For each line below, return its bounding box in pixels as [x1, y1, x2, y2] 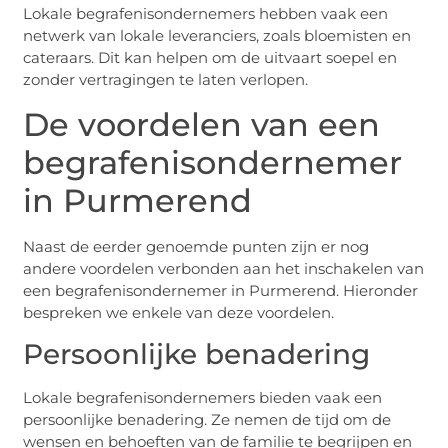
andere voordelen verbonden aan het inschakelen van [23, 258, 425, 278]
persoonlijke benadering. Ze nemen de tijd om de [23, 410, 392, 430]
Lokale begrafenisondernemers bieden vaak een [23, 388, 383, 408]
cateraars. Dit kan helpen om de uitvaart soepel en [23, 48, 398, 68]
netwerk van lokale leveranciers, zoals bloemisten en [23, 26, 412, 46]
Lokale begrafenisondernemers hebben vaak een [23, 4, 389, 24]
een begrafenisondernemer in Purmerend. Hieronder [23, 280, 419, 300]
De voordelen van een [23, 104, 381, 144]
